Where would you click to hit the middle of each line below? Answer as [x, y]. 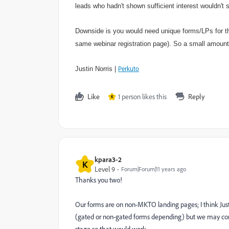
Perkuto [129, 68]
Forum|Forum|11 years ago [154, 169]
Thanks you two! [99, 180]
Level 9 [105, 169]
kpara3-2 [108, 159]
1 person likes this [142, 96]
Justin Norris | [97, 69]
